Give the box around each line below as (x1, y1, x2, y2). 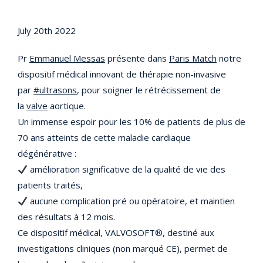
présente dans (105, 52, 169, 64)
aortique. (48, 100, 86, 112)
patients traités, (18, 179, 83, 191)
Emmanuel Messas (29, 52, 105, 64)
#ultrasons (33, 84, 77, 96)
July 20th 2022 (18, 25, 76, 36)
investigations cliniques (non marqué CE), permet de (18, 242, 228, 254)
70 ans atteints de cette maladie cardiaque (18, 131, 191, 143)
